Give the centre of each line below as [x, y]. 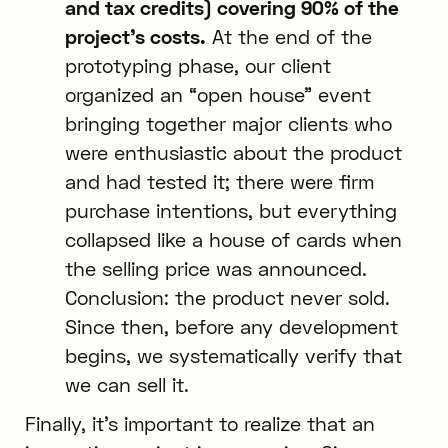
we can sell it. [126, 385]
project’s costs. [135, 37]
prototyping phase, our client [197, 66]
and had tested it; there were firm [219, 182]
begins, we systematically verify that [233, 356]
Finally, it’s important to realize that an [199, 424]
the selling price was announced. [215, 269]
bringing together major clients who [228, 124]
